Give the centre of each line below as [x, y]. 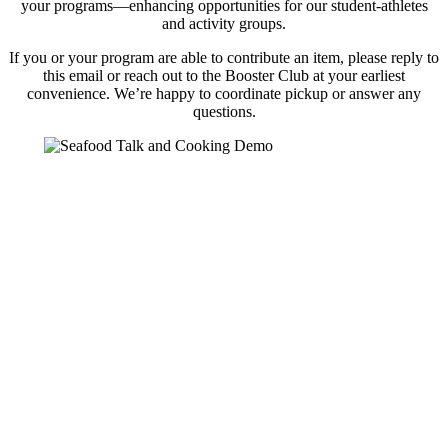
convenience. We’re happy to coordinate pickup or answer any [224, 93]
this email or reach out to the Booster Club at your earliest [224, 75]
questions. [224, 111]
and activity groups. [224, 23]
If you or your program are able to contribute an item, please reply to [224, 57]
